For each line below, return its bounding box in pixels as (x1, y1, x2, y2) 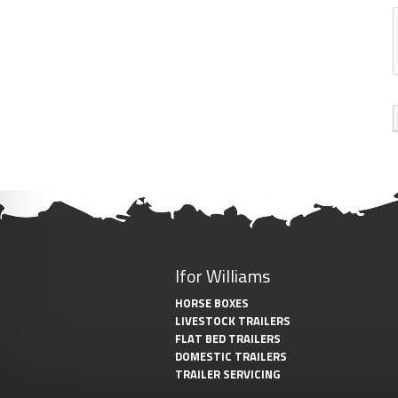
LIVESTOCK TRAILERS (175, 311, 291, 330)
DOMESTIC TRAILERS (175, 346, 287, 365)
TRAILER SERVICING (175, 364, 280, 383)
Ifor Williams (175, 261, 270, 290)
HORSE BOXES (175, 293, 249, 312)
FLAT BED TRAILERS (175, 329, 281, 347)
